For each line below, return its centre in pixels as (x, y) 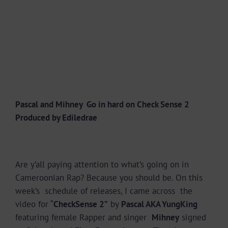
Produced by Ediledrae (56, 117)
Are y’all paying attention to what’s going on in (102, 164)
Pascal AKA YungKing (159, 204)
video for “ (34, 204)
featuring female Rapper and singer (83, 217)
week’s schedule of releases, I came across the (104, 191)
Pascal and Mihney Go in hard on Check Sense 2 (102, 104)
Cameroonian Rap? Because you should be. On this (109, 177)
